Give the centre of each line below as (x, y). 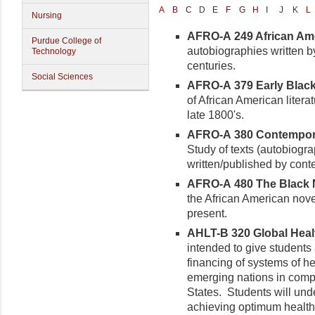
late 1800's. (216, 115)
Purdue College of (66, 41)
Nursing (47, 15)
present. (207, 213)
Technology (54, 51)
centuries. (211, 66)
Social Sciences (62, 77)
